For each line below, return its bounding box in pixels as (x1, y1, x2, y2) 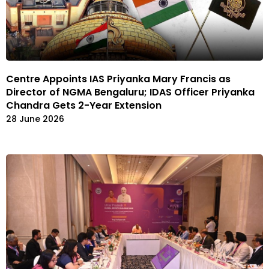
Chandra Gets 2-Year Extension (6, 98, 162, 112)
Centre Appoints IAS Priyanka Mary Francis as (6, 71, 231, 86)
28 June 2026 (6, 112, 64, 125)
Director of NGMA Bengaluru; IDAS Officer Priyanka (6, 85, 255, 99)
